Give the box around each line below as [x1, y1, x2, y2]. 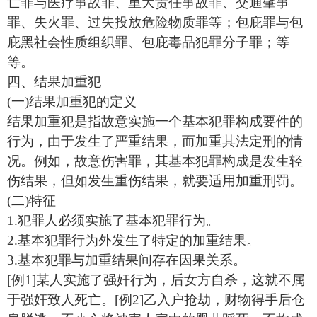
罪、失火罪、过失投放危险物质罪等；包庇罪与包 [7, 15, 303, 30]
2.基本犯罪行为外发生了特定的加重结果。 [7, 233, 260, 248]
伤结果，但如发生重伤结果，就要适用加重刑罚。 [7, 173, 303, 188]
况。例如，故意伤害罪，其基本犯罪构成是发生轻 [7, 154, 303, 168]
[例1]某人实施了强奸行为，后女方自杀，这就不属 [7, 272, 305, 287]
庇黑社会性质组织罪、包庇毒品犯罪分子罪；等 [7, 35, 289, 50]
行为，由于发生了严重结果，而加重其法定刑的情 [7, 134, 303, 149]
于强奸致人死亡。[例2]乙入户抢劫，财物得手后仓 [7, 292, 305, 307]
